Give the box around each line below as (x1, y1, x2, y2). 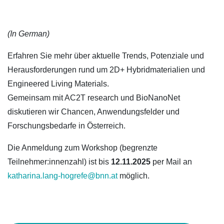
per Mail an (150, 157, 192, 166)
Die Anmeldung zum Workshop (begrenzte (7, 143, 157, 152)
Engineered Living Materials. (7, 79, 109, 88)
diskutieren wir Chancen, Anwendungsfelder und (7, 107, 179, 116)
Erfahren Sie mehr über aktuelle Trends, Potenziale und (7, 51, 204, 60)
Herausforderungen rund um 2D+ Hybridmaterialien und (7, 65, 205, 74)
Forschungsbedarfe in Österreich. (7, 121, 125, 130)
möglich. (117, 171, 149, 180)
